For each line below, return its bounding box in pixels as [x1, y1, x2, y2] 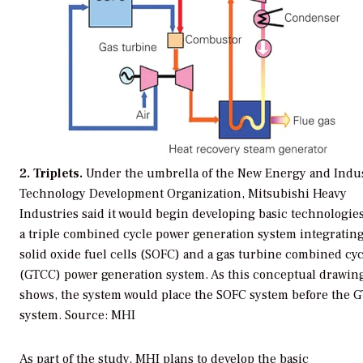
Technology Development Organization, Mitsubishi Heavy [19, 185, 347, 202]
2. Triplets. [19, 164, 86, 181]
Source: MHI [65, 306, 135, 323]
